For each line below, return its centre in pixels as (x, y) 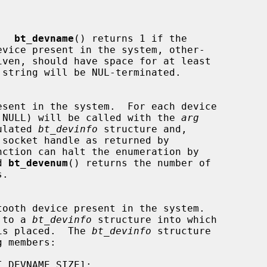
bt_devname (44, 38)
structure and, (142, 129)
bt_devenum (38, 163)
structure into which (154, 219)
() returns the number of (139, 163)
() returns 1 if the (131, 38)
